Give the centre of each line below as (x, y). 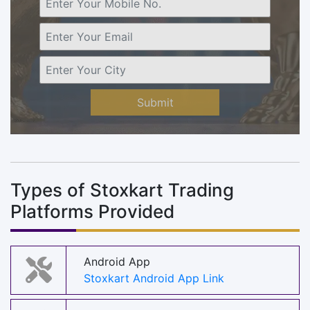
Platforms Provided (92, 211)
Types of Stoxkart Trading (122, 190)
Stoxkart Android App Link (154, 279)
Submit (155, 102)
